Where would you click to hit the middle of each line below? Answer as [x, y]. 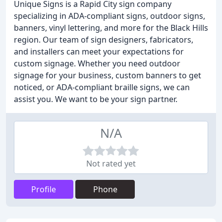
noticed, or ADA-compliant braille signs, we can [102, 87]
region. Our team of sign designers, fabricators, [104, 40]
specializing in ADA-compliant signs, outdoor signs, [110, 16]
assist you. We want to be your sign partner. [96, 99]
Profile [44, 189]
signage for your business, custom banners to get [108, 75]
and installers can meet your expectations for [99, 52]
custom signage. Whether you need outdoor [97, 63]
